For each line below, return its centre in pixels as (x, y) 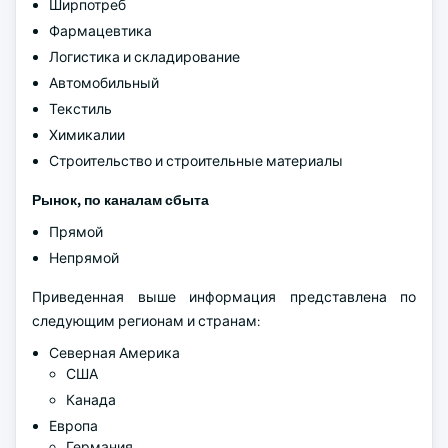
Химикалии (87, 135)
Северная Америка (114, 353)
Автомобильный (104, 83)
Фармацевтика (100, 31)
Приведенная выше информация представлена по (224, 297)
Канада (92, 400)
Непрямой (84, 258)
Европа (73, 426)
